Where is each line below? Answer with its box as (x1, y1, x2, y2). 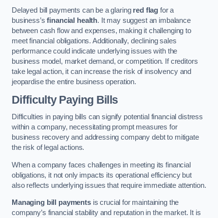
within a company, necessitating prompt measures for (12, 123, 178, 131)
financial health (47, 17, 98, 25)
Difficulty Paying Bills (12, 93, 118, 106)
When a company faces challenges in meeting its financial (12, 161, 191, 169)
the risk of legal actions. (12, 144, 85, 152)
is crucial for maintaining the (91, 199, 179, 207)
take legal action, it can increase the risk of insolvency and (12, 68, 192, 76)
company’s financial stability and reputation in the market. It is (12, 209, 201, 217)
